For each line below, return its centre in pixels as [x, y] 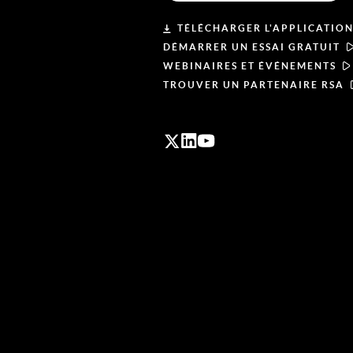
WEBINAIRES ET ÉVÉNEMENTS [250, 66]
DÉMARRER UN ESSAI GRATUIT [252, 47]
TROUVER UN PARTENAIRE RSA [254, 85]
